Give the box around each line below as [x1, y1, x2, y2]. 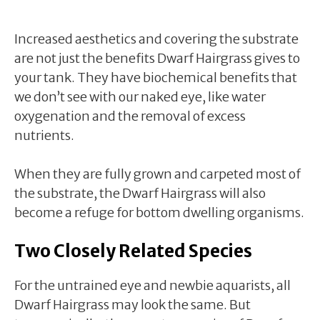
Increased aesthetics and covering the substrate [14, 30, 299, 47]
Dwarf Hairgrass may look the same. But [14, 296, 251, 313]
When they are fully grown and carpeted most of [14, 165, 301, 182]
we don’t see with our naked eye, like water [14, 88, 266, 105]
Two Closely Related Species [14, 239, 252, 262]
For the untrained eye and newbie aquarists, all [14, 276, 291, 294]
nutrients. [14, 126, 74, 144]
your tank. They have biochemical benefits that [14, 69, 297, 86]
